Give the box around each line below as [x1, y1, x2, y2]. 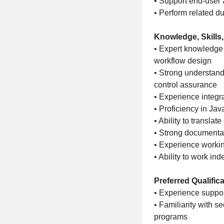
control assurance [154, 80, 217, 89]
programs [154, 212, 187, 221]
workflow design [154, 56, 211, 65]
